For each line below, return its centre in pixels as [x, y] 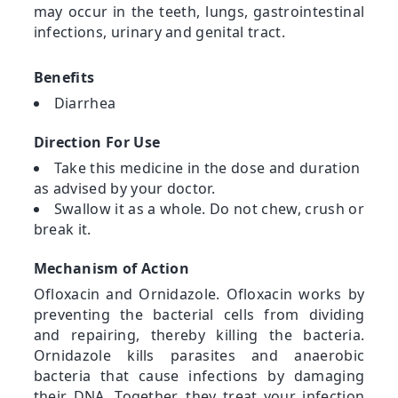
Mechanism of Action [111, 268]
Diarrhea [85, 103]
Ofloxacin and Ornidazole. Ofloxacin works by [199, 294]
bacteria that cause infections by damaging [199, 375]
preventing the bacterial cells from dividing [199, 314]
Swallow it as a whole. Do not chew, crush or [209, 208]
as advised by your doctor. [124, 188]
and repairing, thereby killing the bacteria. [199, 334]
